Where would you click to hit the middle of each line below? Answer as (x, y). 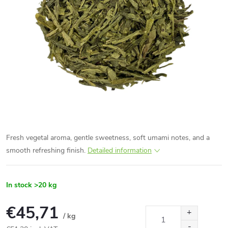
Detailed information (120, 150)
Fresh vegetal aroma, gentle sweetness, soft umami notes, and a (108, 138)
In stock (19, 185)
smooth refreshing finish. (47, 150)
